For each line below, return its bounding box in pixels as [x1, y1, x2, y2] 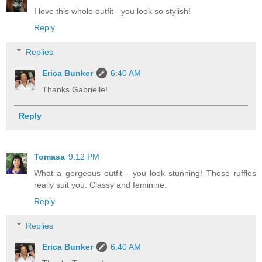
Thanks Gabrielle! [42, 84, 108, 94]
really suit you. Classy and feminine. [34, 180, 167, 189]
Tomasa [34, 151, 65, 161]
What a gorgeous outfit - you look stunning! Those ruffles [34, 168, 256, 178]
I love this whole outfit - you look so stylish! [34, 6, 191, 16]
